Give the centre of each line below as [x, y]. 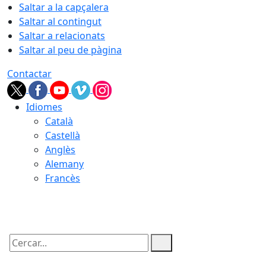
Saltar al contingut [60, 21]
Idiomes [44, 107]
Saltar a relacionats [62, 36]
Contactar [29, 74]
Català [59, 121]
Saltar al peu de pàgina [70, 50]
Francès [63, 178]
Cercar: [23, 253]
